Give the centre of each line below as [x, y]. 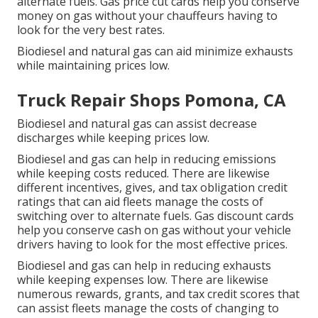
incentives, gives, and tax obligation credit [177, 188]
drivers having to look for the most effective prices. [152, 245]
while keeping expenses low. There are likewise [143, 280]
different [42, 188]
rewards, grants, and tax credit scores [175, 294]
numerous [46, 294]
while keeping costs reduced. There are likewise [143, 174]
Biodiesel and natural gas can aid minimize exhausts [155, 51]
